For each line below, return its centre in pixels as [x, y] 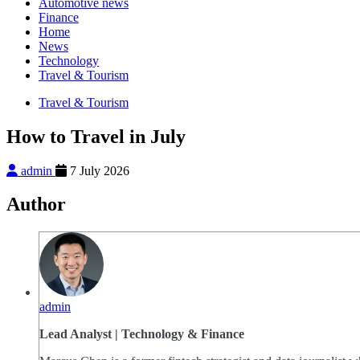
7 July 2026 [98, 170]
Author [36, 205]
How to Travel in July [96, 136]
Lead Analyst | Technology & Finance [142, 334]
